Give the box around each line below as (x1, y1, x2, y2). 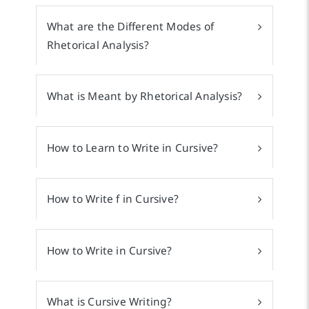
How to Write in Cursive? (46, 242, 172, 258)
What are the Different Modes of (46, 19, 215, 34)
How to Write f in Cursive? (46, 191, 179, 207)
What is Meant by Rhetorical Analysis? (46, 88, 243, 103)
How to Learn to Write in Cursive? (46, 139, 219, 155)
